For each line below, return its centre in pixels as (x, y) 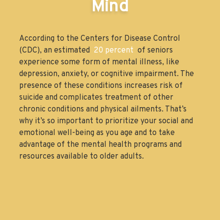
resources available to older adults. (82, 156)
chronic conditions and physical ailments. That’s (103, 109)
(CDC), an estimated (55, 50)
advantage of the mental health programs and (100, 145)
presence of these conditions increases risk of (101, 86)
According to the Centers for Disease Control (100, 39)
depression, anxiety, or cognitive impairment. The (107, 74)
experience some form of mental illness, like (99, 62)
